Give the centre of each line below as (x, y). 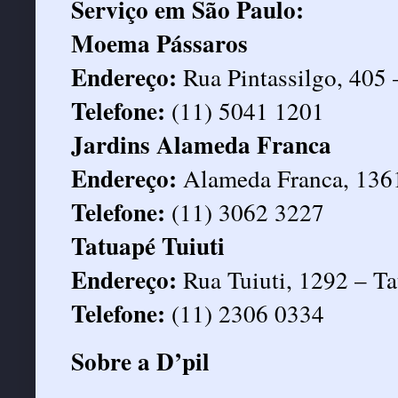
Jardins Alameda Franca (201, 144)
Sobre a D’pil (140, 361)
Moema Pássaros (159, 43)
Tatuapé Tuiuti (148, 245)
